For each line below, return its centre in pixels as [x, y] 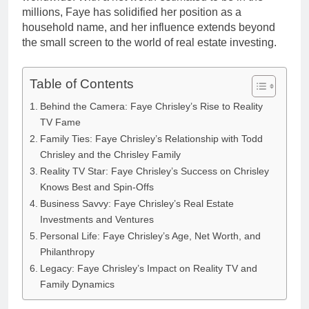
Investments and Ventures [97, 220]
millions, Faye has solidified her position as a [132, 12]
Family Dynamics [77, 285]
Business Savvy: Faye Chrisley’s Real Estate [137, 204]
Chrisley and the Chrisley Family [110, 155]
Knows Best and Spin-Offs [97, 187]
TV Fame [60, 122]
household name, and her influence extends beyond [149, 28]
